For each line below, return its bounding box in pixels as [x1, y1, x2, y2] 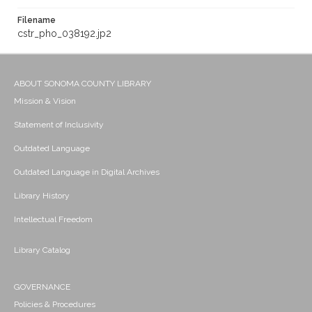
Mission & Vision [14, 96, 76, 107]
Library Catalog [14, 245, 70, 256]
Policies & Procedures [14, 299, 95, 310]
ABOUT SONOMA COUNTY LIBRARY [14, 79, 151, 89]
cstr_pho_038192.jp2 [17, 28, 111, 40]
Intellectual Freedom [14, 214, 93, 225]
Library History [14, 191, 70, 201]
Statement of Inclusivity [14, 120, 104, 130]
